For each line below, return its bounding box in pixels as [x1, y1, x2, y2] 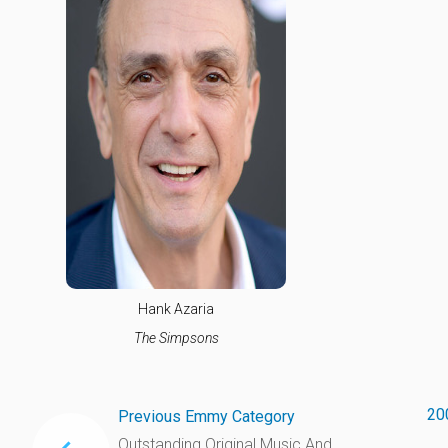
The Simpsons [133, 329, 219, 346]
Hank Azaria [138, 300, 214, 317]
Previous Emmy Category [117, 406, 295, 426]
